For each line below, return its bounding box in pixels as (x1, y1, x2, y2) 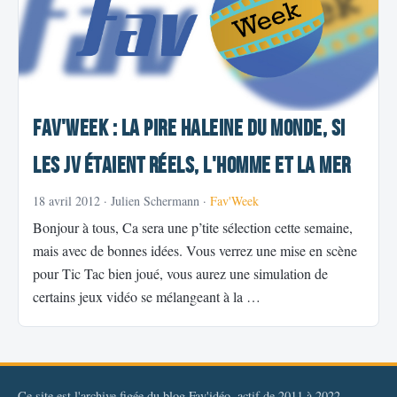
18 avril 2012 (33, 192, 100, 210)
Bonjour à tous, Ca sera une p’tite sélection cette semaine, (33, 218, 353, 237)
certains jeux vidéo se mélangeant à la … (33, 287, 261, 307)
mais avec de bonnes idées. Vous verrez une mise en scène (33, 241, 357, 261)
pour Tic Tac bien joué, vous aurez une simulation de (33, 264, 328, 284)
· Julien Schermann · (100, 192, 210, 210)
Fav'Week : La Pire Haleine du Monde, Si (33, 115, 346, 144)
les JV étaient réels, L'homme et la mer (33, 152, 351, 181)
